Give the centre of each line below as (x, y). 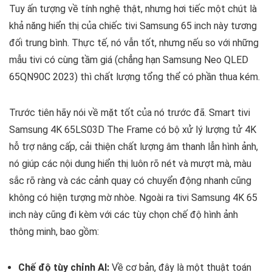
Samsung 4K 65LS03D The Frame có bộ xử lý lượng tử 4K (133, 130)
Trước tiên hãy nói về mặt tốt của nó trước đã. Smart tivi (130, 113)
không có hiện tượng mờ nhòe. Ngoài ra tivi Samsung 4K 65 (133, 198)
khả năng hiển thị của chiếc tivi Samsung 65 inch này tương (133, 26)
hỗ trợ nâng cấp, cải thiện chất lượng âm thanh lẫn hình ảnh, (134, 147)
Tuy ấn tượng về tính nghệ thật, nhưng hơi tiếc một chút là (133, 9)
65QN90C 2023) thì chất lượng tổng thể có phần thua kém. (134, 77)
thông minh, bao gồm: (54, 232)
